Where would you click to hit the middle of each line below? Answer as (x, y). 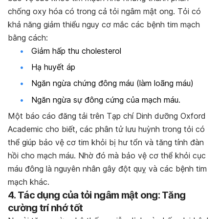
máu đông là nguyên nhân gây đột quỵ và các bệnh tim (107, 169)
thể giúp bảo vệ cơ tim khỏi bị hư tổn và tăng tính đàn (106, 142)
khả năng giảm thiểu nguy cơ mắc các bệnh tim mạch (104, 24)
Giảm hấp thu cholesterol (76, 51)
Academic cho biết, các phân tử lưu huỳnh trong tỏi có (106, 129)
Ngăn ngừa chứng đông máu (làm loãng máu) (112, 83)
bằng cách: (28, 37)
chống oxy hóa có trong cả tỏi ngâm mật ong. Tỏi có (104, 11)
